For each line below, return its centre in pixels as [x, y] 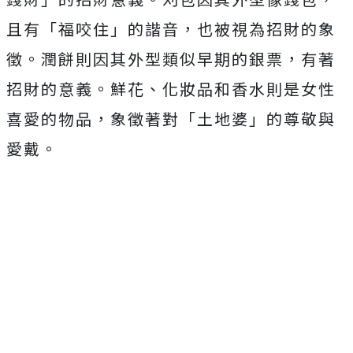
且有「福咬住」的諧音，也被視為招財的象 [171, 29]
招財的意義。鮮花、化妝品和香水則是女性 [171, 89]
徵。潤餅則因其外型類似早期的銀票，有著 [171, 59]
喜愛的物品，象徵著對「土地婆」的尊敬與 [171, 119]
